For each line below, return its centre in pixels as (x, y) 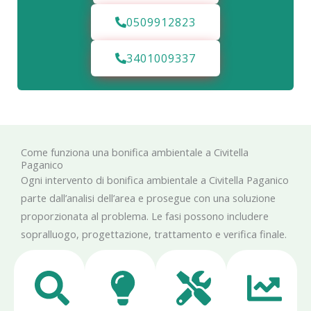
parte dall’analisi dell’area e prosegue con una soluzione (148, 198)
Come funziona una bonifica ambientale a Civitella (135, 152)
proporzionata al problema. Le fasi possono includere (145, 216)
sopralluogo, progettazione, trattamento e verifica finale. (154, 234)
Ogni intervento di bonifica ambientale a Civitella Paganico (155, 180)
